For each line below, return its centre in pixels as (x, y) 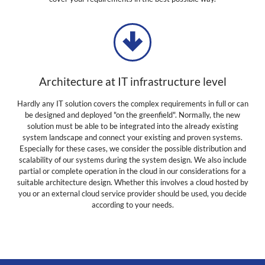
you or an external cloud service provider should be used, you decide (132, 194)
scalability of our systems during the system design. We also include (132, 160)
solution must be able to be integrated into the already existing (132, 126)
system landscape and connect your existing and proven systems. (132, 138)
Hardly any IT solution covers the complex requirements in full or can (132, 104)
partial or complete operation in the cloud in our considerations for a (132, 171)
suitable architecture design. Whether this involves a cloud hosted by (132, 182)
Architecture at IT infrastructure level (132, 81)
